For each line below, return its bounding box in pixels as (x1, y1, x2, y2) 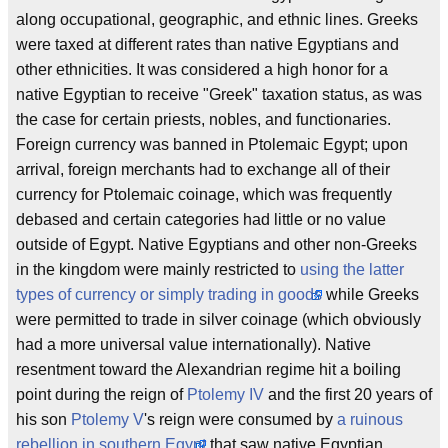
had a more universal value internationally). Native (16, 336, 371, 353)
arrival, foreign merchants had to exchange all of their (16, 161, 390, 178)
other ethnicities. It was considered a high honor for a (16, 61, 388, 78)
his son (16, 411, 71, 428)
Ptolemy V (71, 411, 144, 428)
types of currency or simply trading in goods (16, 286, 322, 303)
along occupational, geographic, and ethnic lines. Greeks (16, 11, 418, 28)
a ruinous (337, 411, 403, 428)
